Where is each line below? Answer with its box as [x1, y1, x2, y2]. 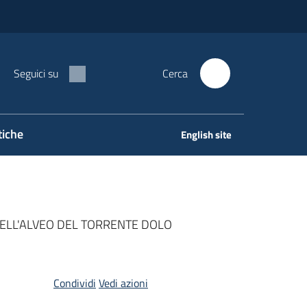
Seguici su [14, 65, 58, 82]
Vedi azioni [98, 275, 148, 291]
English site [181, 127, 232, 143]
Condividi [53, 275, 96, 291]
